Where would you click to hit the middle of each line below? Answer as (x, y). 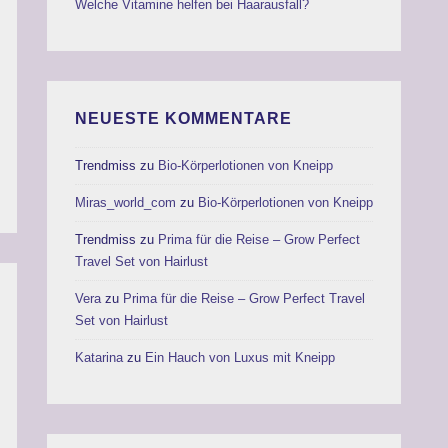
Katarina (99, 358)
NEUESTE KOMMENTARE (183, 118)
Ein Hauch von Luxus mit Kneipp (240, 358)
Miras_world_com (125, 203)
